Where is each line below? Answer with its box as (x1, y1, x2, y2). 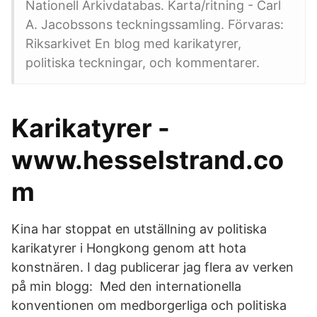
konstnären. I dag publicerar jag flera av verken (11, 260, 294, 275)
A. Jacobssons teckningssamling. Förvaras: (25, 17, 284, 32)
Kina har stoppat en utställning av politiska (11, 221, 267, 236)
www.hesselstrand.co (11, 144, 284, 175)
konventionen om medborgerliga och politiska (11, 298, 287, 313)
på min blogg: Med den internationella (11, 279, 241, 294)
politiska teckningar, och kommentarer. (25, 55, 260, 70)
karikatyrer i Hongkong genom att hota (11, 241, 246, 255)
